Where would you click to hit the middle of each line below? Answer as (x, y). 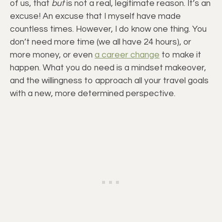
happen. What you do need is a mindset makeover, (108, 68)
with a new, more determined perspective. (93, 94)
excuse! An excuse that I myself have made (95, 17)
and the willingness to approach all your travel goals (109, 81)
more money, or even (52, 55)
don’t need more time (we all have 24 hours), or (101, 42)
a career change (127, 55)
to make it (180, 55)
